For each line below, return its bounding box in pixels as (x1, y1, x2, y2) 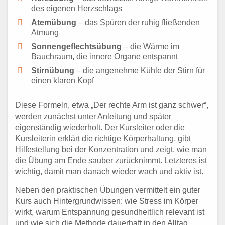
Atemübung (31, 18, 76, 27)
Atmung (31, 28, 59, 37)
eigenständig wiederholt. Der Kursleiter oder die (15, 123, 185, 132)
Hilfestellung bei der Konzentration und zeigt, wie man (15, 145, 207, 154)
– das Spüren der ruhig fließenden (76, 18, 200, 27)
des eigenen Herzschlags (31, 4, 122, 13)
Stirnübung (31, 66, 74, 75)
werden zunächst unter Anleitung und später (15, 112, 171, 121)
